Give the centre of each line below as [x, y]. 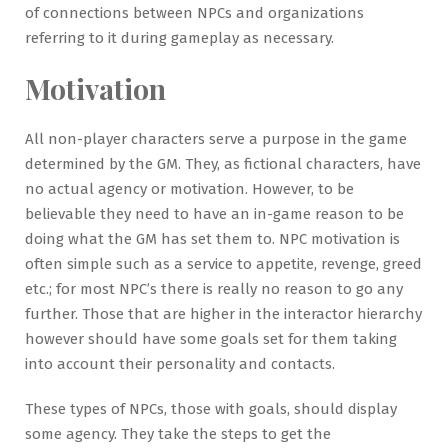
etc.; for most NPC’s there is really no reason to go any [214, 288]
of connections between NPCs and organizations [194, 12]
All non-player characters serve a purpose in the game [216, 138]
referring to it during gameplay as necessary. [179, 37]
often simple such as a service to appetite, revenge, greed [223, 263]
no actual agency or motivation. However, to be [189, 188]
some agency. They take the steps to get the [178, 433]
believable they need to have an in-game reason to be [214, 213]
